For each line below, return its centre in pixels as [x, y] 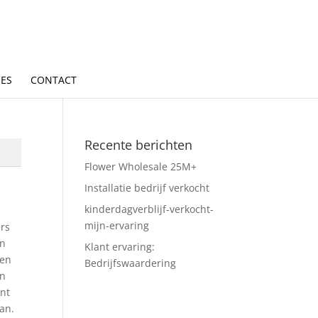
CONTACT [53, 80]
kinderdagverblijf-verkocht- [149, 209]
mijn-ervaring [117, 225]
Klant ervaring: [120, 247]
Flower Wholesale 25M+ [141, 166]
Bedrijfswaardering [131, 263]
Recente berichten [139, 145]
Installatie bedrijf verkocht [147, 188]
